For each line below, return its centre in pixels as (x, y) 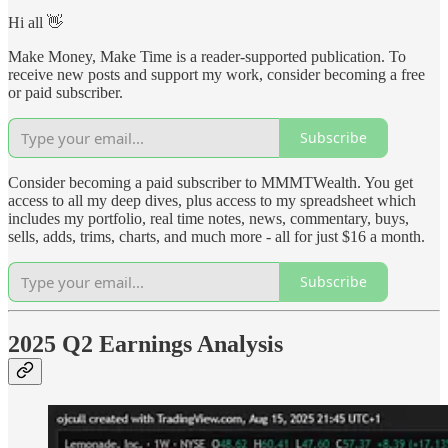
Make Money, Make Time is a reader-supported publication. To (207, 56)
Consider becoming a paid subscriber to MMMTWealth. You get (210, 182)
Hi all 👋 (35, 22)
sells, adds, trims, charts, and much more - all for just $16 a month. (216, 236)
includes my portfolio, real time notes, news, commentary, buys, (208, 218)
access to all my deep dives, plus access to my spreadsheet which (212, 200)
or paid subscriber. (65, 92)
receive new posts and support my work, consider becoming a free (216, 74)
